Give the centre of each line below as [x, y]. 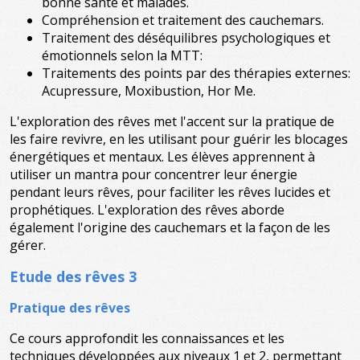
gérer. [28, 245]
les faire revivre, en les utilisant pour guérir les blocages [179, 139]
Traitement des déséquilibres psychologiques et [186, 38]
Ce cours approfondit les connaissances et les [147, 338]
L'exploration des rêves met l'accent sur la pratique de [172, 121]
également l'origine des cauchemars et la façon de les [170, 227]
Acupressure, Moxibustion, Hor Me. [150, 91]
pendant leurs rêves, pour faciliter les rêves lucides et [170, 192]
